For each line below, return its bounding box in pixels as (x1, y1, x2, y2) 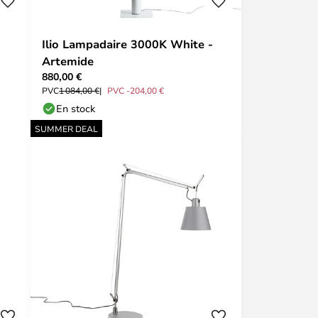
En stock (56, 102, 95, 115)
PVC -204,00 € (107, 84, 164, 96)
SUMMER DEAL (35, 123, 98, 134)
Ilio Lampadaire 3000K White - (42, 36, 213, 52)
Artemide (42, 53, 94, 69)
